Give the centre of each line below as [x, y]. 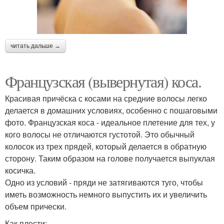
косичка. [20, 170]
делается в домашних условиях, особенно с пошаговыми [111, 110]
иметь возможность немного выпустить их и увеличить [106, 194]
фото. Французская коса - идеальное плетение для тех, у [110, 122]
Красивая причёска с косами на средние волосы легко [106, 98]
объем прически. [36, 206]
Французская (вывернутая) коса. [103, 81]
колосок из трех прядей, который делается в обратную [106, 146]
